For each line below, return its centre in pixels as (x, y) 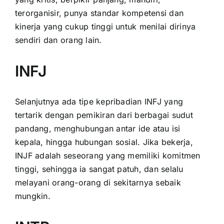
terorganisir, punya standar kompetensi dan (99, 13)
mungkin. (33, 196)
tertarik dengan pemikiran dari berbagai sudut (104, 115)
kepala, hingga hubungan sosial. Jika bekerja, (104, 142)
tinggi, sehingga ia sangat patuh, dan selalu (99, 169)
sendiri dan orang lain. (58, 40)
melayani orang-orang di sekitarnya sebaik (98, 182)
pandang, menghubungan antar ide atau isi (98, 128)
